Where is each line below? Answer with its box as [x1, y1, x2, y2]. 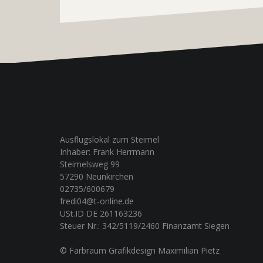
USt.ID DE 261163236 [60, 207, 142, 219]
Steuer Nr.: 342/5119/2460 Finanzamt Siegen [60, 220, 230, 231]
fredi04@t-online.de [60, 195, 134, 207]
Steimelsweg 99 [60, 158, 120, 170]
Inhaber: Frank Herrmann [60, 146, 154, 157]
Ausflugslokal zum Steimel [60, 133, 159, 145]
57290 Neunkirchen [60, 170, 133, 182]
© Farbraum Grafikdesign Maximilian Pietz [60, 244, 220, 256]
